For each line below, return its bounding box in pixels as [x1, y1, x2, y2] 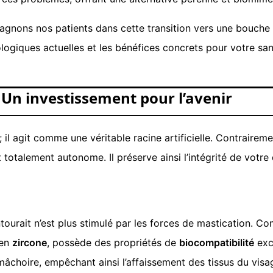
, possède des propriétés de [47, 236, 179, 249]
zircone [12, 236, 47, 249]
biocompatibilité [179, 236, 254, 249]
